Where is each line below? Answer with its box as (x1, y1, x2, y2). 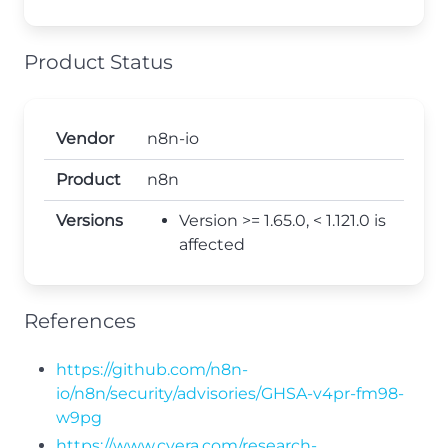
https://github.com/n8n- (56, 360, 248, 379)
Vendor (56, 129, 114, 148)
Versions (56, 211, 123, 230)
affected (179, 235, 245, 254)
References (24, 309, 136, 333)
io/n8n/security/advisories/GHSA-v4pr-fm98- (56, 384, 404, 403)
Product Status (24, 50, 173, 74)
